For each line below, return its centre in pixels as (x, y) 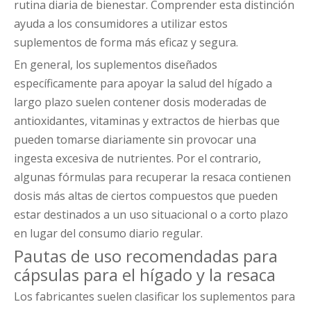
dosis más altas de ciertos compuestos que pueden (146, 196)
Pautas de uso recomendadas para (146, 256)
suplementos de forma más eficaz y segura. (126, 43)
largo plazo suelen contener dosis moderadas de (140, 102)
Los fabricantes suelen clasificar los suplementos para (154, 297)
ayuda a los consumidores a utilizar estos (121, 24)
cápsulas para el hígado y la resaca (145, 275)
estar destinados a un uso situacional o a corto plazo (151, 215)
